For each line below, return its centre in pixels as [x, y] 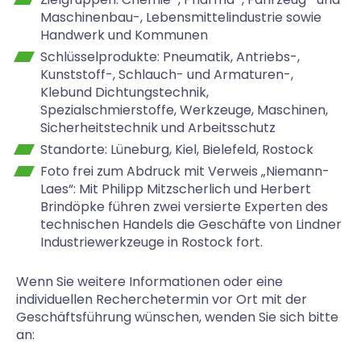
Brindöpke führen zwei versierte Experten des [184, 207]
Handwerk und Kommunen [124, 35]
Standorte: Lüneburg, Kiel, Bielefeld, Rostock [177, 149]
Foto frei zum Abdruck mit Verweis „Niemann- [185, 171]
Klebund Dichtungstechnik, [124, 92]
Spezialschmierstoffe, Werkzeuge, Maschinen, [184, 110]
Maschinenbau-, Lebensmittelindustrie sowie [181, 17]
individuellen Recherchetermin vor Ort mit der [162, 299]
